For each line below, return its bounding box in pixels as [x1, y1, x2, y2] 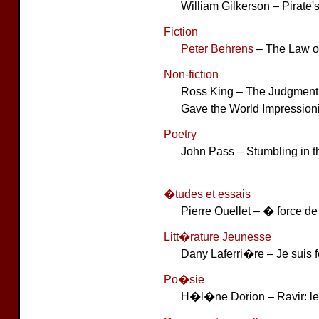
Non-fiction [164, 68, 219, 80]
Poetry [164, 127, 197, 140]
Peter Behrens [181, 42, 253, 55]
